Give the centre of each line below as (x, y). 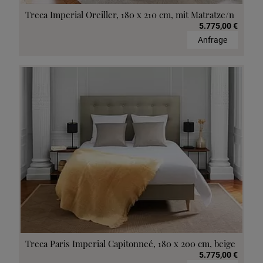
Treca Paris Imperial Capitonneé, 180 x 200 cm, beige (130, 244)
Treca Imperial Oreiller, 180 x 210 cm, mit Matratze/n (130, 14)
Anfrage (213, 40)
